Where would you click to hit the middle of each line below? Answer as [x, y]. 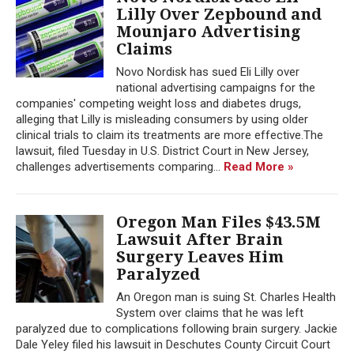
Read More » [259, 166]
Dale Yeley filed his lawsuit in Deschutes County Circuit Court [173, 344]
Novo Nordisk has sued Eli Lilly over [208, 72]
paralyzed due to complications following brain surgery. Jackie [177, 328]
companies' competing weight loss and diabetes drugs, [158, 103]
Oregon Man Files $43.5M [218, 222]
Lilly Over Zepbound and [219, 14]
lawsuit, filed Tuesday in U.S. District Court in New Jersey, [162, 151]
